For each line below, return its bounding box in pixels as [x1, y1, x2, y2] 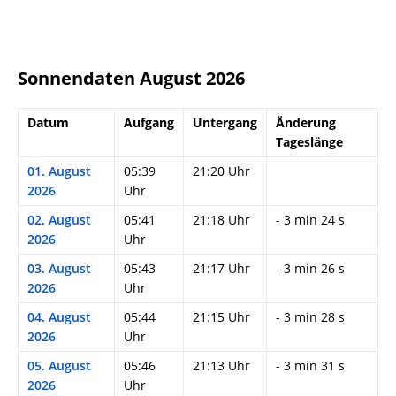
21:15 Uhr [193, 308, 250, 326]
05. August [27, 357, 91, 375]
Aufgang [124, 114, 174, 132]
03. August [27, 260, 91, 278]
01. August [27, 163, 91, 180]
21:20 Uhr [193, 163, 250, 180]
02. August [27, 211, 91, 229]
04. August [27, 308, 91, 326]
